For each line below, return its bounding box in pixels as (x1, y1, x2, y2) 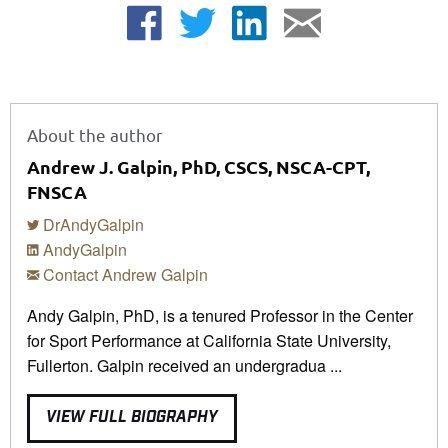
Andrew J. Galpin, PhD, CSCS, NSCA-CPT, (27, 154, 370, 178)
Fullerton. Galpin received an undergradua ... (27, 353, 342, 377)
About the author (27, 123, 163, 145)
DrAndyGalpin (39, 212, 144, 236)
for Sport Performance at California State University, (27, 328, 391, 352)
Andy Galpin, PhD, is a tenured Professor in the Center (27, 303, 413, 327)
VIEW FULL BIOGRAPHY (46, 407, 218, 429)
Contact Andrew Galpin (39, 262, 208, 286)
